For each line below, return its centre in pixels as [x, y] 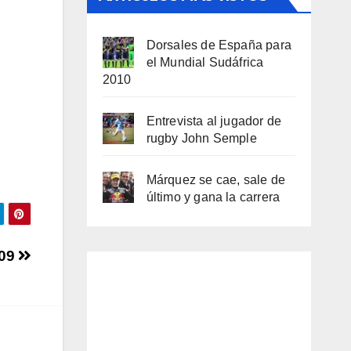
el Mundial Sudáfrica [205, 62]
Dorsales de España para [219, 45]
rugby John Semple [201, 138]
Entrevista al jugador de [214, 121]
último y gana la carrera [213, 197]
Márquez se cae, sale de [216, 180]
